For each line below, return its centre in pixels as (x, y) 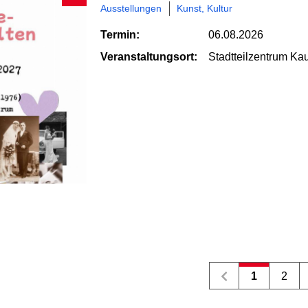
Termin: (120, 35)
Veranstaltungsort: (149, 57)
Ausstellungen (131, 9)
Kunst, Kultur (205, 9)
